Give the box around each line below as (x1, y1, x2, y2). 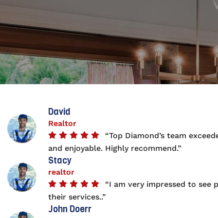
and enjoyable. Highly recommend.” (48, 143, 182, 153)
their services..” (48, 192, 106, 201)
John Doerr (48, 203, 91, 215)
